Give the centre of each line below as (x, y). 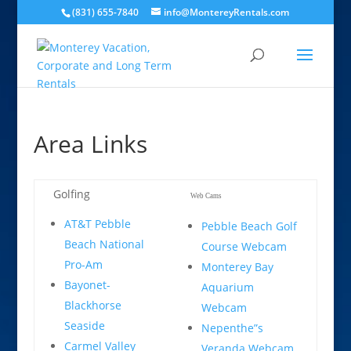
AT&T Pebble (97, 224)
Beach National (104, 244)
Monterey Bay (237, 267)
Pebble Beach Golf (249, 226)
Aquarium (227, 287)
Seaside (84, 326)
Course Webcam (244, 246)
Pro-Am (83, 264)
